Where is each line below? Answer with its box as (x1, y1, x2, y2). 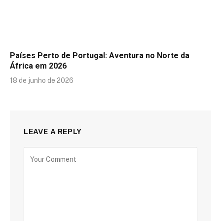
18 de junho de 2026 (10, 76, 74, 84)
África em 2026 (10, 61, 67, 71)
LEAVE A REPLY (24, 127, 82, 136)
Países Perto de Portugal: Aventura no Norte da (10, 50, 189, 60)
